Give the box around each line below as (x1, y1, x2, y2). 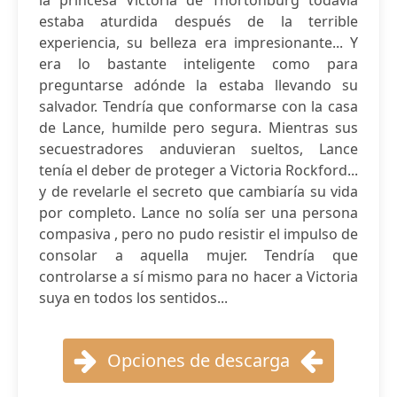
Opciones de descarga (107, 348, 290, 372)
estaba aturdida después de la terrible (39, 12, 358, 31)
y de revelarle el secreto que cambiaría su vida (39, 182, 358, 201)
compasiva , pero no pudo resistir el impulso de (39, 224, 358, 244)
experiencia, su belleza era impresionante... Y (39, 33, 358, 52)
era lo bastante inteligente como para (39, 54, 358, 74)
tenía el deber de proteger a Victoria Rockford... (39, 160, 358, 180)
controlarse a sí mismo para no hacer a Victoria (39, 267, 358, 286)
